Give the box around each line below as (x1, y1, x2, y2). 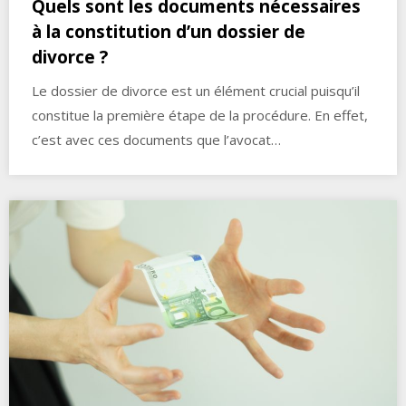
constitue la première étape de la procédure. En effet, (32, 105, 368, 124)
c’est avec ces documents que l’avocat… (32, 130, 281, 149)
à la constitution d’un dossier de (32, 19, 305, 43)
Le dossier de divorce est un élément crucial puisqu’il (32, 81, 360, 100)
